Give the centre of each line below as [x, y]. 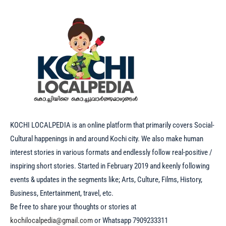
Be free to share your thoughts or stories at [73, 207]
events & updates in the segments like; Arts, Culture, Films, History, [106, 180]
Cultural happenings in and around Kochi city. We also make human [107, 139]
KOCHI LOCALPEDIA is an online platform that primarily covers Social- [112, 125]
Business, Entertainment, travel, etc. [62, 193]
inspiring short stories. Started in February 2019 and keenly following [110, 166]
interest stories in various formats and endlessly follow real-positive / [111, 153]
